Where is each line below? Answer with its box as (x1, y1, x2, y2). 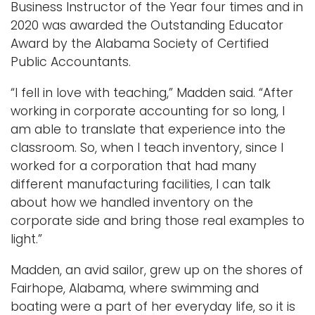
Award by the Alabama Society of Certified (11, 35, 269, 53)
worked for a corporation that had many (11, 157, 257, 175)
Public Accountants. (11, 53, 131, 71)
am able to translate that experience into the (11, 121, 285, 139)
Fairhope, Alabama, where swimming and (11, 280, 259, 297)
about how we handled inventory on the (11, 194, 253, 212)
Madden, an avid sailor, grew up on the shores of (11, 262, 303, 279)
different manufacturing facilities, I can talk (11, 176, 271, 193)
